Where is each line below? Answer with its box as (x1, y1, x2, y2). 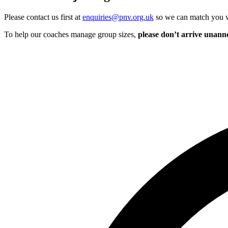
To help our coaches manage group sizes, (4, 30, 136, 39)
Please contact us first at (4, 12, 80, 21)
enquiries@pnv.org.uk (82, 12, 154, 21)
